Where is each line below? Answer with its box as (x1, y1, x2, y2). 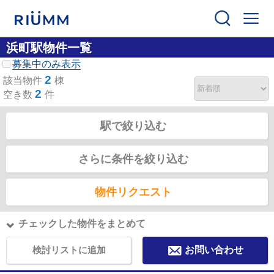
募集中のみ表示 (12, 58, 81, 69)
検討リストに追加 (32, 244, 106, 255)
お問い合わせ (185, 244, 244, 255)
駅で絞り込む (100, 119, 166, 132)
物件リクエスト (95, 185, 172, 198)
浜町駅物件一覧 (6, 40, 92, 54)
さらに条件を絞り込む (78, 152, 188, 165)
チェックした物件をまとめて (18, 218, 146, 229)
